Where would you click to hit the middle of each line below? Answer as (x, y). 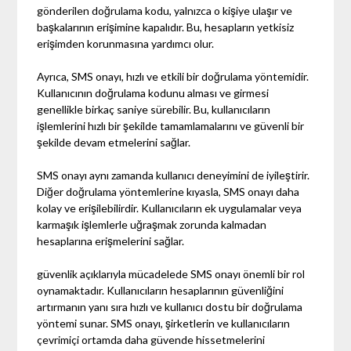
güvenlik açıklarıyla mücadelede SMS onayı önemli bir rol (171, 273)
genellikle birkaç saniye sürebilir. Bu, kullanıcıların (154, 109)
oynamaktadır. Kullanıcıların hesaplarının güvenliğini (161, 290)
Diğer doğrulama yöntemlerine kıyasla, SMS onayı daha (168, 191)
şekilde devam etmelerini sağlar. (114, 142)
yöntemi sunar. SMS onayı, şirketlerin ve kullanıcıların (164, 323)
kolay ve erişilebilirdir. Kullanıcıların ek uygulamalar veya (170, 208)
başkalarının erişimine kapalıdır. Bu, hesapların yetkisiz (166, 27)
